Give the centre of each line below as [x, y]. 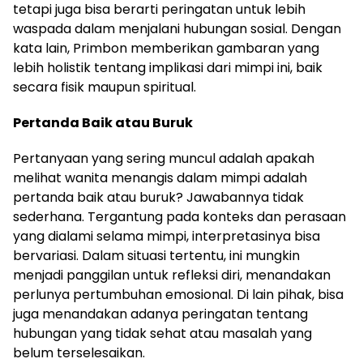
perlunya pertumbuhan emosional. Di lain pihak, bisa [178, 295]
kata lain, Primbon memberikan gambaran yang [166, 48]
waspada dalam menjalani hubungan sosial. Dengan [177, 29]
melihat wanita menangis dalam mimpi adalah [160, 178]
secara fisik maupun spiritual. [105, 87]
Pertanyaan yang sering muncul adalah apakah [164, 158]
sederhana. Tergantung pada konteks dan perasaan [179, 217]
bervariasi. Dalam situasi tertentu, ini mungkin [156, 256]
